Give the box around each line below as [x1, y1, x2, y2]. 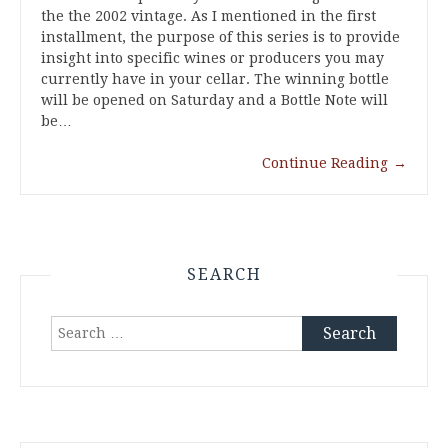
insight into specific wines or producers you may [41, 50, 384, 67]
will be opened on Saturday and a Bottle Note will [41, 92, 388, 109]
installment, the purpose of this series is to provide [41, 29, 400, 46]
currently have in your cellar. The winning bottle [41, 71, 389, 88]
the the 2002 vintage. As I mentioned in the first [41, 8, 376, 25]
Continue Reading [262, 155, 388, 172]
